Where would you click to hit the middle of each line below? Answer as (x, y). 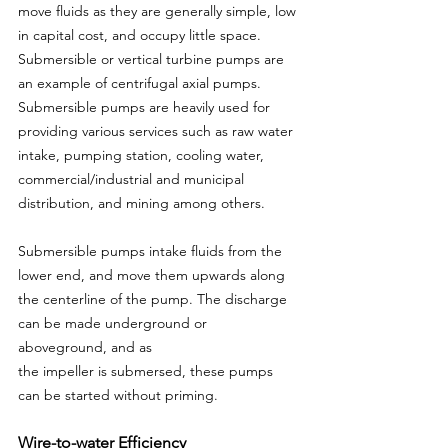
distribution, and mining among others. (141, 203)
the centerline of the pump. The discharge (154, 299)
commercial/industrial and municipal (133, 179)
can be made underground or (114, 323)
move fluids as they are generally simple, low (159, 11)
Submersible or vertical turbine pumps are (153, 59)
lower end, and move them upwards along (153, 275)
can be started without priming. (118, 395)
